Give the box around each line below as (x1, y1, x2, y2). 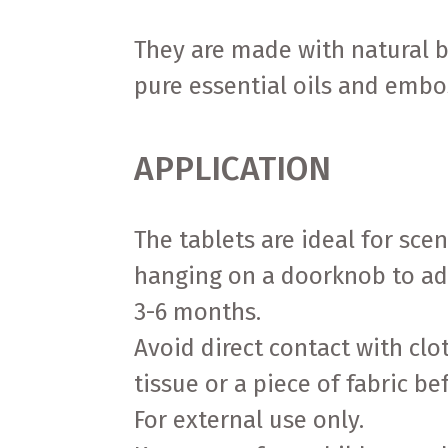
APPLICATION (134, 149, 332, 190)
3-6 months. (134, 298, 262, 327)
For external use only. (134, 406, 365, 435)
